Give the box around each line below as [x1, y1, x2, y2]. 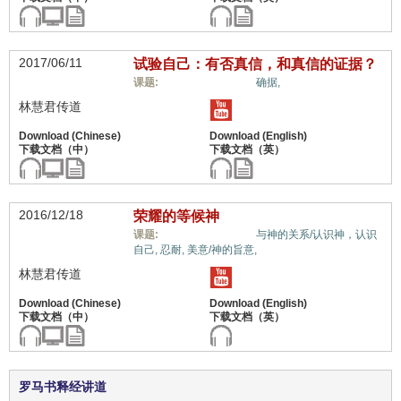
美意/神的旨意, [186, 243, 257, 256]
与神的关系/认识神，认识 [255, 228, 377, 241]
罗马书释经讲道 [19, 380, 107, 394]
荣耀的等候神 [132, 209, 219, 224]
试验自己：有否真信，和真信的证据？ [132, 56, 377, 72]
